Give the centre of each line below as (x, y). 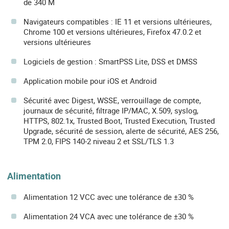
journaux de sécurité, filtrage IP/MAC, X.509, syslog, (111, 110)
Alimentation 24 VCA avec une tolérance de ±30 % (109, 216)
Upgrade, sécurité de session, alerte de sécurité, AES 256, (121, 131)
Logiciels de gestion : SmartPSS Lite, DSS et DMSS (110, 61)
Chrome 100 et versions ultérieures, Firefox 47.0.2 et (112, 31)
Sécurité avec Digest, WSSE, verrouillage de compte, (112, 100)
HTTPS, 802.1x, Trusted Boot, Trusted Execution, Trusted (119, 120)
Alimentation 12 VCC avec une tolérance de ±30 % (109, 197)
